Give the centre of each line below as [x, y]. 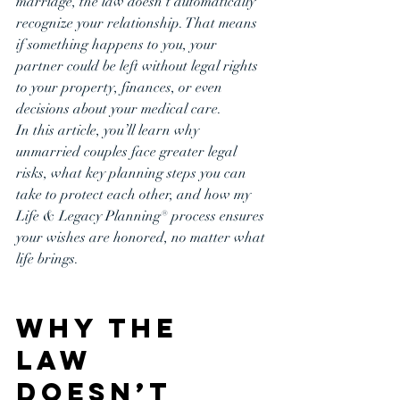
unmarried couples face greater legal [128, 152]
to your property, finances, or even [121, 87]
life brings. [47, 259]
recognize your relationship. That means [138, 23]
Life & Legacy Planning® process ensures [142, 216]
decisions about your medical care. [119, 109]
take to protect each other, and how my [135, 195]
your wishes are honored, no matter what [142, 237]
